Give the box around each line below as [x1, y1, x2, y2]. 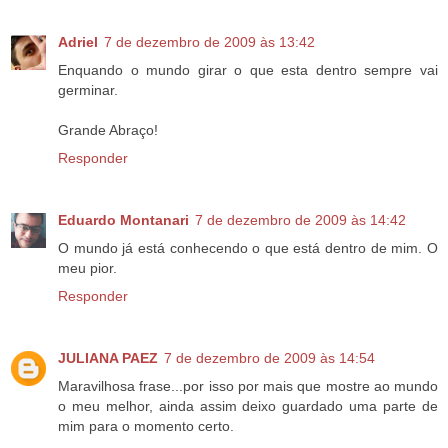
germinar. [58, 81, 118, 98]
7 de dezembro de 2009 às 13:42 [104, 33, 315, 50]
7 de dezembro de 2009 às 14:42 [195, 211, 406, 228]
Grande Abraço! [58, 121, 158, 138]
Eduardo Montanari [58, 211, 189, 228]
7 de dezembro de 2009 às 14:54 [164, 349, 375, 366]
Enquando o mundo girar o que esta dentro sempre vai [58, 61, 438, 78]
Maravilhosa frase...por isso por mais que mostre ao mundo [58, 377, 438, 394]
